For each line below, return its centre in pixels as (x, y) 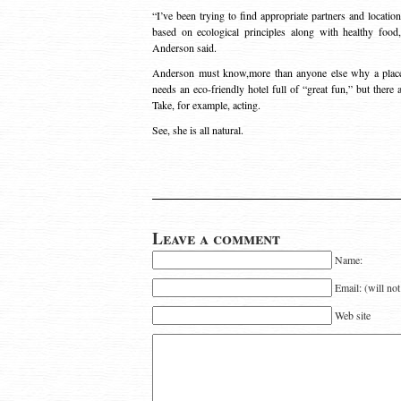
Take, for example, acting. (206, 105)
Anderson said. (184, 47)
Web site (353, 315)
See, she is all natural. (198, 130)
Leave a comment (216, 238)
